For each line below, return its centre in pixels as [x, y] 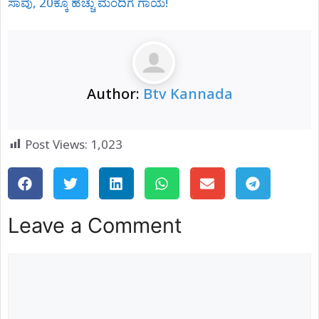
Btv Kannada [188, 93]
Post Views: [56, 144]
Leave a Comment [95, 225]
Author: [115, 93]
